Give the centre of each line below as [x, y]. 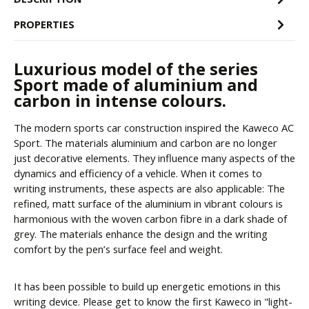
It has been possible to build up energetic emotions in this [147, 287]
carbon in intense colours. [120, 101]
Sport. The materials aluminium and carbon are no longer [146, 143]
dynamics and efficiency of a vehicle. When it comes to [138, 173]
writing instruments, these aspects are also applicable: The [149, 189]
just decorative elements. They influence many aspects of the [154, 158]
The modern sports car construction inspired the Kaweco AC [154, 128]
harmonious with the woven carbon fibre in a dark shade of [150, 219]
